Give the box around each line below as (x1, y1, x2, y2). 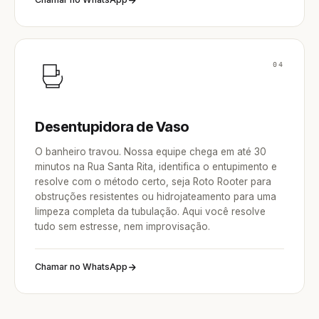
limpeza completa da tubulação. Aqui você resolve (35, 206, 266, 217)
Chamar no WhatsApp (35, 261, 127, 272)
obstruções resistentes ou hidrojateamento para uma (35, 191, 276, 202)
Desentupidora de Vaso (35, 118, 189, 135)
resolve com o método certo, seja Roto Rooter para (35, 176, 271, 187)
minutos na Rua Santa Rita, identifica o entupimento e (35, 161, 277, 172)
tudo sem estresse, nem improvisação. (35, 221, 210, 232)
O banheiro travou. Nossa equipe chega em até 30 (35, 146, 266, 157)
